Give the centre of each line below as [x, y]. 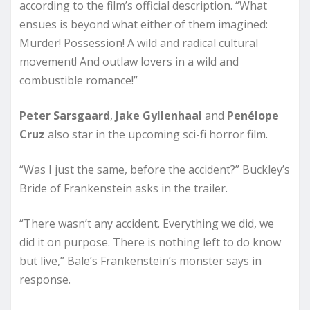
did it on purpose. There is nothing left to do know [150, 243]
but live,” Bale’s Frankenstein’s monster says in [140, 261]
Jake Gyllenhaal [159, 116]
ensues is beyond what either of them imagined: [144, 25]
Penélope [253, 116]
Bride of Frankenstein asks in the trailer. [124, 189]
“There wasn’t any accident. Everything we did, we [147, 224]
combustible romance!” [79, 81]
